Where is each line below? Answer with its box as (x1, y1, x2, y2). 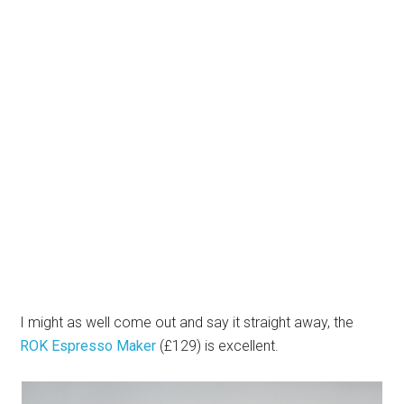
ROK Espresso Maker (20, 337, 157, 354)
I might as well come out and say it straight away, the (20, 314, 354, 331)
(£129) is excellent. (156, 337, 280, 354)
